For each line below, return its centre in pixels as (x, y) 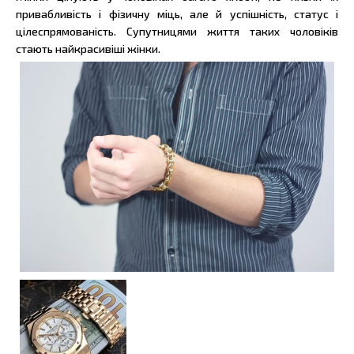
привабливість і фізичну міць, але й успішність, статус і (177, 14)
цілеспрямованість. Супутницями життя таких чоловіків (177, 31)
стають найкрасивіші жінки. (88, 49)
